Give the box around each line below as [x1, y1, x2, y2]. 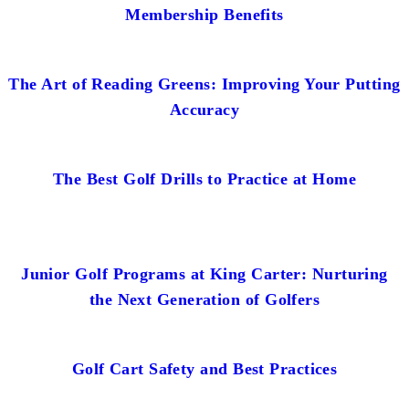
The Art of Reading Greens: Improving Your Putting [8, 74, 401, 93]
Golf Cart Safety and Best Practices [71, 359, 338, 378]
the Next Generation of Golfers [89, 289, 320, 309]
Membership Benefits [125, 5, 284, 24]
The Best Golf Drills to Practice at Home [53, 169, 356, 188]
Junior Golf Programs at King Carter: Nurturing [21, 264, 388, 283]
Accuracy [169, 100, 240, 119]
